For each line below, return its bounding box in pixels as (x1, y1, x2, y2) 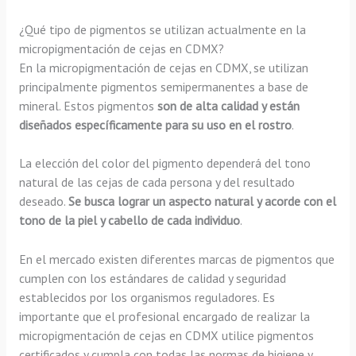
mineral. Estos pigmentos (18, 97, 157, 114)
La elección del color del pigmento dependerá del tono (18, 155, 311, 172)
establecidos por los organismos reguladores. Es (18, 289, 275, 306)
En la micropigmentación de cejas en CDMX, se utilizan (18, 59, 308, 75)
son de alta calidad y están (157, 97, 300, 114)
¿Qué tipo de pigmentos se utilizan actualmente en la (18, 21, 306, 37)
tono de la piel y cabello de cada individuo (18, 212, 240, 229)
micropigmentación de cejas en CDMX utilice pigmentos (18, 327, 314, 344)
